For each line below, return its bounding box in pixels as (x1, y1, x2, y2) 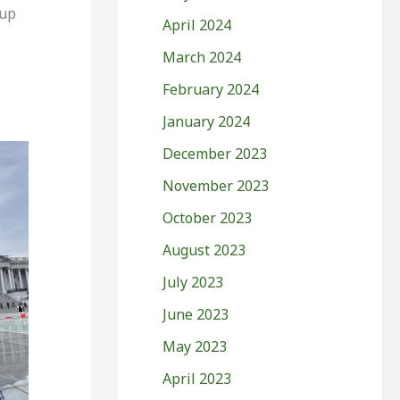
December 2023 (162, 143, 267, 163)
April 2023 (162, 368, 231, 388)
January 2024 (162, 111, 250, 131)
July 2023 (162, 271, 223, 292)
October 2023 (162, 207, 252, 228)
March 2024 (162, 46, 241, 67)
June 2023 (162, 304, 229, 324)
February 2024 (162, 79, 259, 99)
